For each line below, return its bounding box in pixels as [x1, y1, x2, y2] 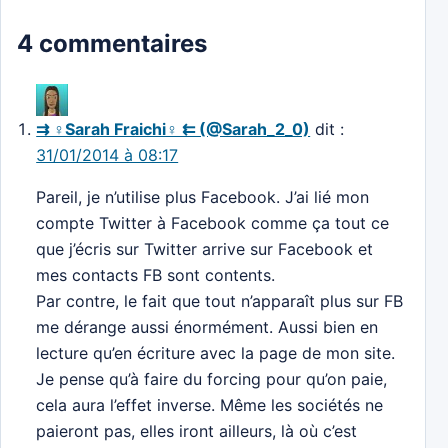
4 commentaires [17, 29, 207, 59]
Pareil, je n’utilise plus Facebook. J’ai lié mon [36, 187, 370, 208]
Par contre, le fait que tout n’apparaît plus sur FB [36, 291, 404, 312]
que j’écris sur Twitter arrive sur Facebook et [36, 239, 374, 260]
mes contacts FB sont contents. [36, 265, 276, 286]
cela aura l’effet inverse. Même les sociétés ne [36, 395, 384, 416]
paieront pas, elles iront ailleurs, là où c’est [36, 421, 358, 442]
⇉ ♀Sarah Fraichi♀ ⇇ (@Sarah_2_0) [36, 119, 311, 140]
